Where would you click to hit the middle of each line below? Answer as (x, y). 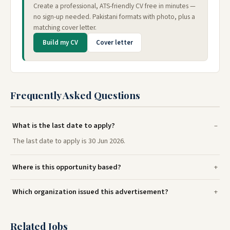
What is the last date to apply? (64, 126)
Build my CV (60, 43)
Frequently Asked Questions (75, 95)
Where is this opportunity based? (67, 167)
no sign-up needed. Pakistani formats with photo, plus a (114, 17)
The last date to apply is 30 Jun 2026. (69, 141)
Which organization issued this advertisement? (90, 192)
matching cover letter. (65, 28)
